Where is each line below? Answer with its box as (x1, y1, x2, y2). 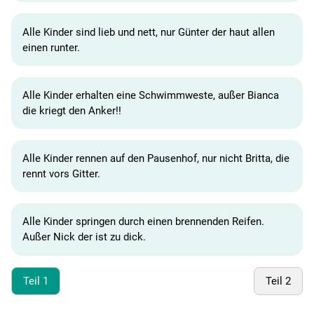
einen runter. (22, 41, 80, 54)
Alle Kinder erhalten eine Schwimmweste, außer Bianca (22, 88, 279, 102)
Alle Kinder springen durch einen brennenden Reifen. (22, 215, 264, 228)
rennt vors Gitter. (22, 168, 100, 181)
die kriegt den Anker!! (22, 104, 121, 117)
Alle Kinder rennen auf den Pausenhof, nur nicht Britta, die (22, 152, 289, 165)
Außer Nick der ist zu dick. (22, 231, 146, 244)
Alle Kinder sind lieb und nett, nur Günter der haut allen (22, 25, 275, 39)
